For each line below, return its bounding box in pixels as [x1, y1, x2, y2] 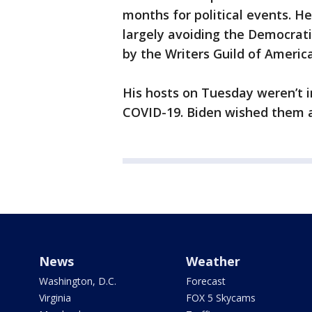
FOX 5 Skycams [185, 291, 256, 305]
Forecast [185, 274, 226, 288]
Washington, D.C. [39, 274, 116, 288]
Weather [185, 253, 240, 270]
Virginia [39, 291, 71, 305]
